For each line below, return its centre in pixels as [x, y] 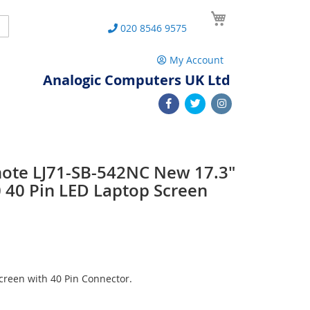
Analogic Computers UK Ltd [137, 80]
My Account [197, 60]
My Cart [248, 13]
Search [17, 25]
